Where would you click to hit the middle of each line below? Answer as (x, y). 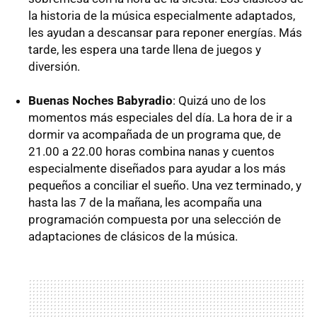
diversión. (54, 66)
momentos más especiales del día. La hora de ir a (160, 117)
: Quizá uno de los (219, 100)
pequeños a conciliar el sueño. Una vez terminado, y (165, 185)
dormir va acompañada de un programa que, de (155, 134)
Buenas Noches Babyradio (100, 100)
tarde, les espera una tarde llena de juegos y (145, 49)
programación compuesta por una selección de (155, 219)
